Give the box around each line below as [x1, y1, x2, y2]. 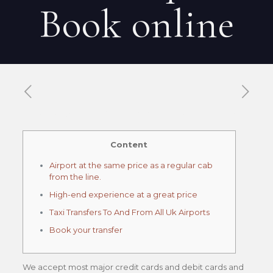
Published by [20, 107, 71, 117]
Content [110, 140, 148, 149]
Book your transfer [49, 225, 122, 235]
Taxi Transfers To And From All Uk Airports [49, 207, 210, 217]
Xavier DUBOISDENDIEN [82, 107, 180, 117]
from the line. [49, 172, 101, 182]
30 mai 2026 [204, 107, 251, 117]
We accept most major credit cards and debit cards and [22, 262, 244, 272]
